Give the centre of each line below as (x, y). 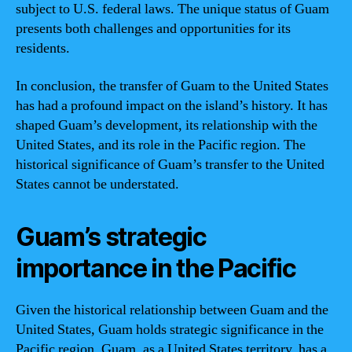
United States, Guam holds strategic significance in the (170, 329)
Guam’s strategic (111, 236)
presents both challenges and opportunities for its (153, 29)
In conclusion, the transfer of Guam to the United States (172, 86)
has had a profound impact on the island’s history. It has (172, 105)
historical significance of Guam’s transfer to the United (170, 164)
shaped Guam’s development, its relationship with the (167, 125)
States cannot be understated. (97, 184)
